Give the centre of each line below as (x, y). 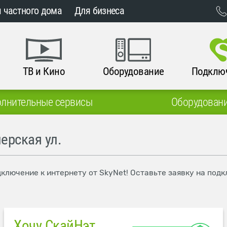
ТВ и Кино (44, 71)
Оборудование (133, 71)
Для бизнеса (99, 11)
